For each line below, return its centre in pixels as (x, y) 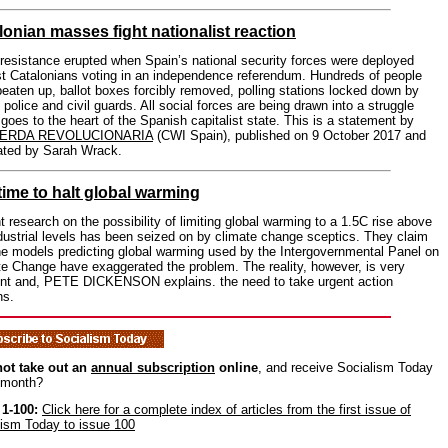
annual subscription (153, 368)
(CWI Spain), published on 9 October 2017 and (289, 136)
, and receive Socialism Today (345, 368)
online (236, 368)
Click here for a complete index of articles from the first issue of (226, 410)
